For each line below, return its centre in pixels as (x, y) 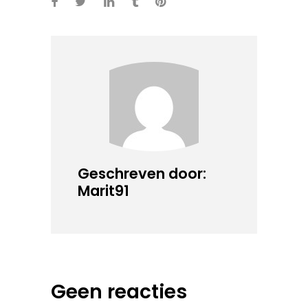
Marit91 (103, 191)
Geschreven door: (142, 174)
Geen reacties (119, 292)
